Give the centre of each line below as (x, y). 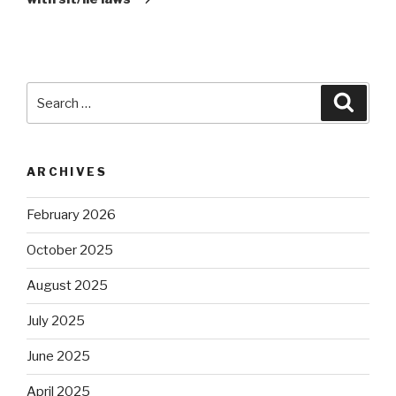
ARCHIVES (67, 172)
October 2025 (70, 251)
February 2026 (71, 215)
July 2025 (56, 321)
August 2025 (67, 286)
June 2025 (58, 357)
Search (50, 92)
